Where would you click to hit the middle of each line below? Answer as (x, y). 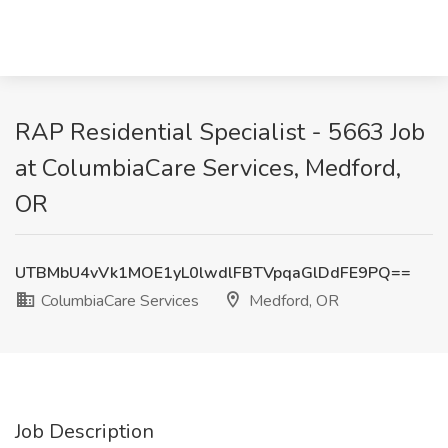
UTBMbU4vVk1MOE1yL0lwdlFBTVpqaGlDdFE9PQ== (213, 273)
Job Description (84, 431)
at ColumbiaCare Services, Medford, (208, 168)
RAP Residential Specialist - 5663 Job (220, 132)
